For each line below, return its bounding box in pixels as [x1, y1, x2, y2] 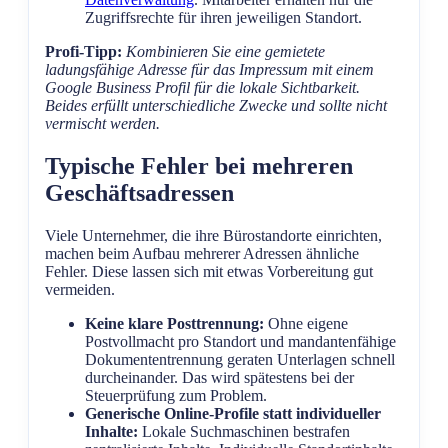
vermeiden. [45, 281, 115, 299]
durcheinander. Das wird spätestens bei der [85, 369, 354, 387]
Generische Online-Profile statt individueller [85, 405, 381, 423]
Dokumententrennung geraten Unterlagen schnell [85, 351, 395, 369]
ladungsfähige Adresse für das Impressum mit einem [45, 61, 374, 79]
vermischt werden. [45, 115, 160, 133]
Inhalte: [85, 423, 138, 441]
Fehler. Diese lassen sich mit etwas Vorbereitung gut [45, 263, 373, 281]
